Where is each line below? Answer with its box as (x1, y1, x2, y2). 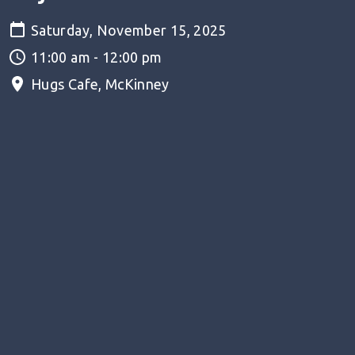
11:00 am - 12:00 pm (31, 49, 162, 66)
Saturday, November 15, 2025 (31, 22, 227, 39)
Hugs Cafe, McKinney (31, 76, 170, 93)
